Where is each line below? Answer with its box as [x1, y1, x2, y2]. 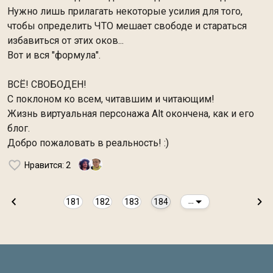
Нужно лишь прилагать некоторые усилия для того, [7, 5, 243, 17]
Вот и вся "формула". [7, 49, 101, 61]
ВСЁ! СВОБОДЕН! [7, 79, 87, 90]
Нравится [24, 160, 62, 170]
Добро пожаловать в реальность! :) [7, 137, 169, 149]
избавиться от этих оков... [7, 35, 124, 46]
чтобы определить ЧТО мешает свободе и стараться [7, 20, 247, 32]
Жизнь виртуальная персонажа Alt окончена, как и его [7, 108, 254, 119]
